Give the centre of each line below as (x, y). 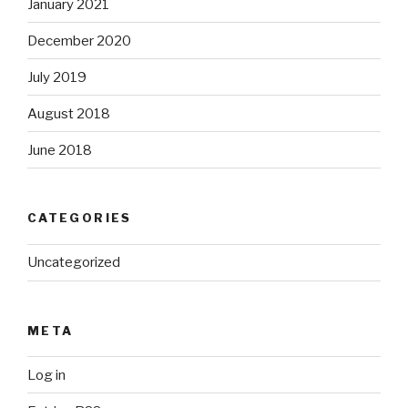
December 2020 (79, 41)
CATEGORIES (80, 218)
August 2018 (69, 113)
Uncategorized (74, 263)
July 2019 (57, 77)
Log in (46, 375)
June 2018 (60, 150)
